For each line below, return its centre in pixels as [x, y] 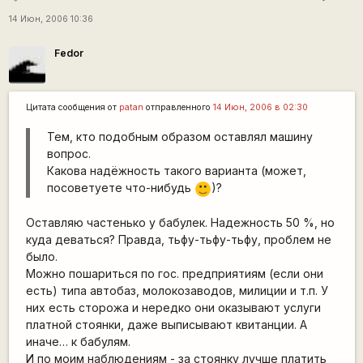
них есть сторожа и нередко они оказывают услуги [173, 308]
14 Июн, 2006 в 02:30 [260, 108]
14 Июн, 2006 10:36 [51, 19]
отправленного [178, 108]
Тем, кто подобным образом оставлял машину [179, 137]
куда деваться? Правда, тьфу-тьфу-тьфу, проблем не [178, 240]
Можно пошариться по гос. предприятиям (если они [174, 274]
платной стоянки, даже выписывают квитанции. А [166, 325]
